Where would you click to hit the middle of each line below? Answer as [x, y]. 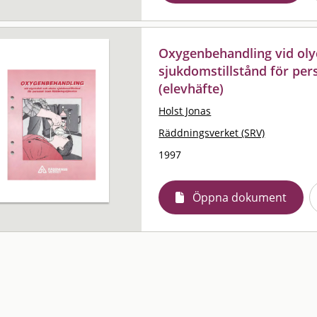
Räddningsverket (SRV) [212, 132]
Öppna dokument [240, 197]
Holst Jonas [185, 110]
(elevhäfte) [191, 88]
